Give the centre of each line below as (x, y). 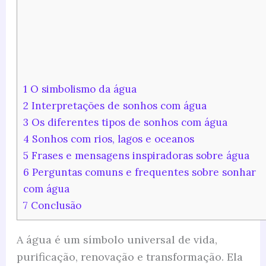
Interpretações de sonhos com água (117, 106)
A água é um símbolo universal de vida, (117, 239)
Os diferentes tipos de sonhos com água (128, 123)
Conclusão (54, 206)
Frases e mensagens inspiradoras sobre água (139, 156)
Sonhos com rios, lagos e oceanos (111, 139)
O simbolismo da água (82, 89)
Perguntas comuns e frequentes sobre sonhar (142, 172)
